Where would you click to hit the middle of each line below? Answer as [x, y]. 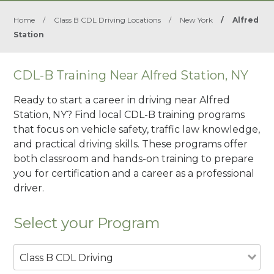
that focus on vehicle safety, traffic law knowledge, [137, 129]
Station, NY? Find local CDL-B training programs [129, 114]
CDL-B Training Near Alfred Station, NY [131, 75]
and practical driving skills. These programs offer [131, 144]
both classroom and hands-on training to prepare [134, 158]
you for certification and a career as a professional [134, 173]
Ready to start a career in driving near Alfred [122, 100]
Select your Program [87, 223]
